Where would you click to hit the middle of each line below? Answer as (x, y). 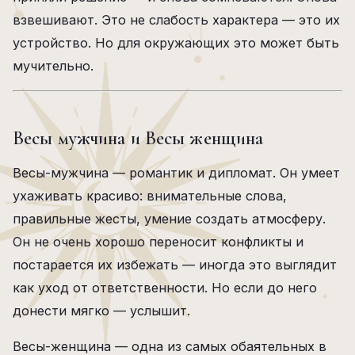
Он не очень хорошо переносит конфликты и (158, 242)
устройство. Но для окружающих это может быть (176, 43)
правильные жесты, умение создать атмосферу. (169, 219)
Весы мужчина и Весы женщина (138, 138)
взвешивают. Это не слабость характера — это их (176, 20)
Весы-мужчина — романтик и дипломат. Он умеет (176, 173)
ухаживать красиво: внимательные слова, (150, 196)
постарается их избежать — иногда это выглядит (175, 265)
